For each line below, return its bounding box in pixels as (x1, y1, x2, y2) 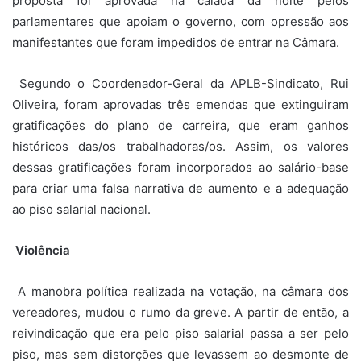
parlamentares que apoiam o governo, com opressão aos (12, 13, 349, 29)
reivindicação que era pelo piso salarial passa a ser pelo (12, 325, 349, 341)
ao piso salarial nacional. (12, 201, 151, 217)
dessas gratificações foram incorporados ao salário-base (12, 159, 349, 175)
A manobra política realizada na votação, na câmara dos (12, 283, 349, 299)
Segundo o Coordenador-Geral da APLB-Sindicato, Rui (12, 75, 349, 91)
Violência (15, 242, 70, 258)
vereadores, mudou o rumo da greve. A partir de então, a (12, 304, 349, 320)
